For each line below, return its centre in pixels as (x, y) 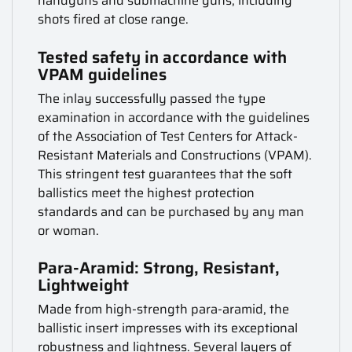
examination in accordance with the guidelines (174, 117)
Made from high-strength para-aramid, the (164, 309)
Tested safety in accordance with (163, 57)
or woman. (69, 230)
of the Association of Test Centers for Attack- (168, 136)
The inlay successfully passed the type (152, 98)
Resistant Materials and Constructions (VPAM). (175, 155)
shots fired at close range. (114, 20)
